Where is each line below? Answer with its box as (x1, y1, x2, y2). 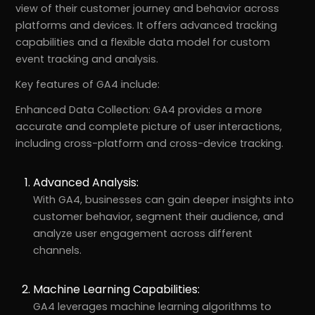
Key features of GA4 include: (15, 77, 160, 92)
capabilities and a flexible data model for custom (15, 35, 271, 50)
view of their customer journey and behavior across (15, 1, 280, 16)
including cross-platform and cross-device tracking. (15, 136, 284, 151)
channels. (33, 243, 82, 258)
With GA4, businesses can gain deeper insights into (33, 193, 295, 207)
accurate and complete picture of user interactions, (15, 120, 283, 134)
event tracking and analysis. (15, 52, 159, 67)
